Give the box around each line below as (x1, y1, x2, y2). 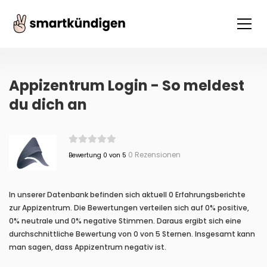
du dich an (9, 95, 87, 114)
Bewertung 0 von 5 (68, 151, 126, 160)
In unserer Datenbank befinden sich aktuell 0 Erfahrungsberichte (9, 190, 246, 200)
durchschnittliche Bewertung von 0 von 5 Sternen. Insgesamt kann (9, 229, 255, 239)
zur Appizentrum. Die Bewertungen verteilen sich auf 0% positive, (9, 203, 249, 213)
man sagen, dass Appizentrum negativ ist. (9, 242, 166, 252)
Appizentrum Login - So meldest (9, 76, 244, 95)
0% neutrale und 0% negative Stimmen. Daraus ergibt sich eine (9, 216, 241, 226)
